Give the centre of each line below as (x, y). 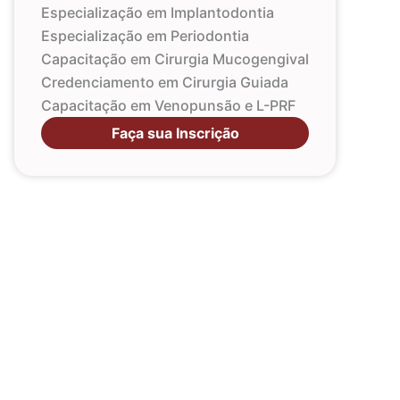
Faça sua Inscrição (175, 133)
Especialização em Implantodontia (158, 12)
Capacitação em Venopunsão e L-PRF (168, 105)
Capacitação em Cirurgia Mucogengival (175, 58)
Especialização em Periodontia (145, 35)
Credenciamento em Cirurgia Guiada (165, 82)
